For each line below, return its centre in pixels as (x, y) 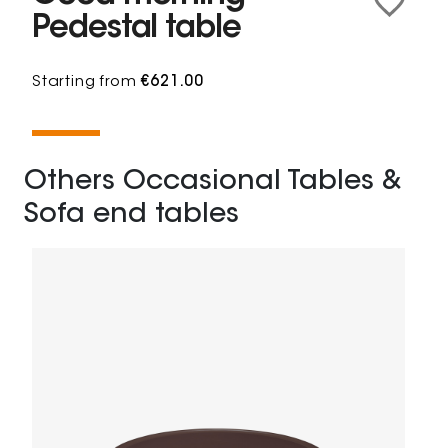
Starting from (87, 83)
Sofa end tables (131, 216)
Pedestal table (136, 30)
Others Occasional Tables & (213, 183)
